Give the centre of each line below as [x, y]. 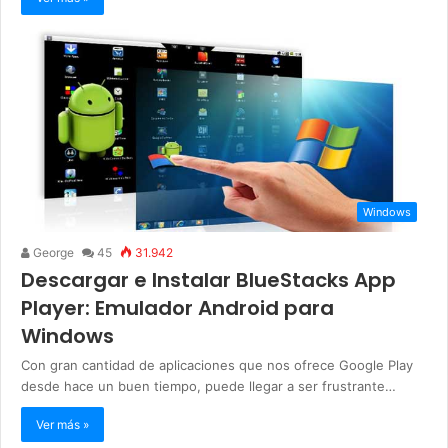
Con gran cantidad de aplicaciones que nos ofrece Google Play [217, 365]
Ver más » [62, 425]
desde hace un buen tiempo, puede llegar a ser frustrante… [208, 386]
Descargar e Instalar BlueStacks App [208, 280]
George [52, 253]
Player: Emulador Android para [177, 308]
